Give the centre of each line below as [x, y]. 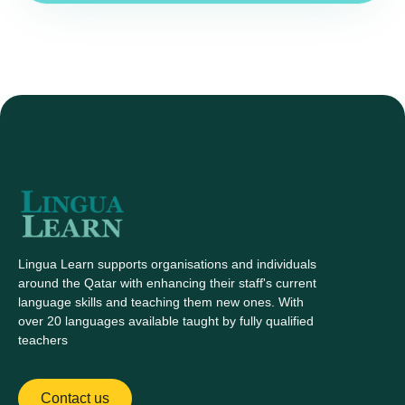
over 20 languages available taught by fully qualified [166, 321]
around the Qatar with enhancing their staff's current [167, 283]
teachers [43, 340]
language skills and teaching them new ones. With [161, 302]
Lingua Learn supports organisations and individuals [167, 264]
